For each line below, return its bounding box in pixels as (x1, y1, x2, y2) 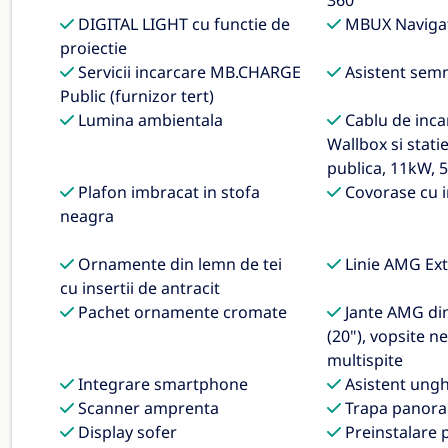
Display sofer (74, 421, 177, 443)
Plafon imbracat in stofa (74, 181, 260, 203)
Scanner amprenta (74, 397, 219, 419)
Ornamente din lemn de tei (74, 253, 282, 275)
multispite (326, 349, 403, 371)
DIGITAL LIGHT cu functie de (74, 13, 290, 35)
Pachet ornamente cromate (74, 301, 287, 323)
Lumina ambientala (74, 109, 223, 131)
